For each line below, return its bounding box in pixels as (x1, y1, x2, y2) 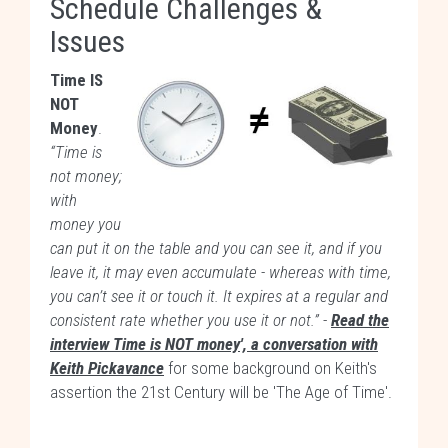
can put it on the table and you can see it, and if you (50, 238, 382, 258)
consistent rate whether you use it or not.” (50, 310, 319, 330)
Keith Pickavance (50, 358, 164, 378)
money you (50, 214, 121, 234)
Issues (50, 24, 125, 59)
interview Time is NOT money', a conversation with (50, 334, 378, 354)
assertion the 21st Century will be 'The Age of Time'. (50, 382, 396, 402)
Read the (331, 310, 389, 330)
